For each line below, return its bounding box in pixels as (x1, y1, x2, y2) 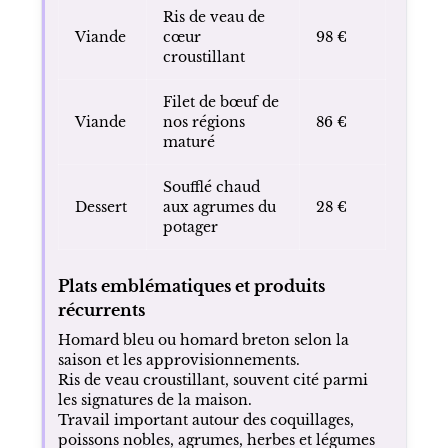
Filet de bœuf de (162, 92, 279, 111)
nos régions (162, 112, 245, 131)
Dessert (74, 197, 127, 216)
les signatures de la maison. (57, 390, 252, 409)
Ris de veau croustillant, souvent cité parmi (57, 370, 368, 389)
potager (162, 217, 218, 236)
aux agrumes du (162, 197, 276, 216)
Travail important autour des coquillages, (57, 410, 354, 429)
